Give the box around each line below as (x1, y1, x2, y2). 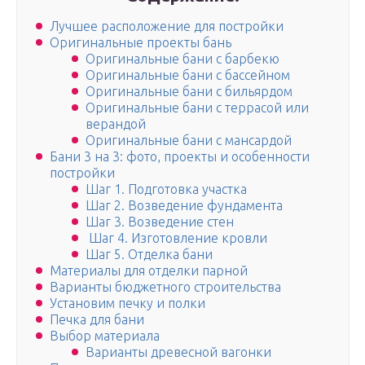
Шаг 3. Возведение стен (86, 214, 234, 230)
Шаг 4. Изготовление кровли (86, 231, 267, 246)
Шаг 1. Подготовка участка (86, 182, 247, 197)
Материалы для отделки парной (50, 263, 248, 279)
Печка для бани (50, 312, 144, 328)
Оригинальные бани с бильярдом (86, 84, 292, 99)
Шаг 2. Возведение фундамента (86, 198, 283, 213)
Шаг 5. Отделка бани (86, 247, 213, 262)
